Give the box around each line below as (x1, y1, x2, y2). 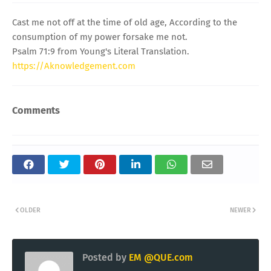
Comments (12, 104, 60, 116)
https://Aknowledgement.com (12, 60, 135, 71)
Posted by (82, 252, 126, 264)
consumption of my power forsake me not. (12, 31, 188, 42)
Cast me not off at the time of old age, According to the (12, 16, 237, 28)
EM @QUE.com (126, 252, 193, 264)
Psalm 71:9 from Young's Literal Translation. (12, 45, 189, 57)
